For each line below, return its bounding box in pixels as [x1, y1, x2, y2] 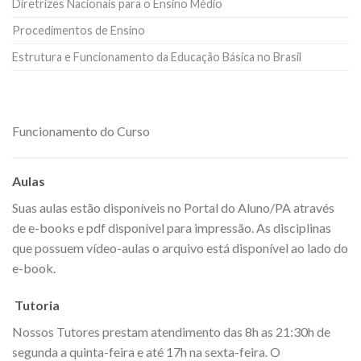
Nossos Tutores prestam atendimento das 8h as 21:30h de [12, 324, 330, 340]
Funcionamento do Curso [12, 122, 150, 139]
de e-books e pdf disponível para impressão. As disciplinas [12, 220, 331, 236]
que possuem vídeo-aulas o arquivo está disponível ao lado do [12, 240, 348, 256]
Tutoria [12, 297, 60, 313]
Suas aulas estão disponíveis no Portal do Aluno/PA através [12, 200, 334, 216]
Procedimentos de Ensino [12, 23, 145, 37]
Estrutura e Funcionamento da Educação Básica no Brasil [12, 49, 301, 64]
